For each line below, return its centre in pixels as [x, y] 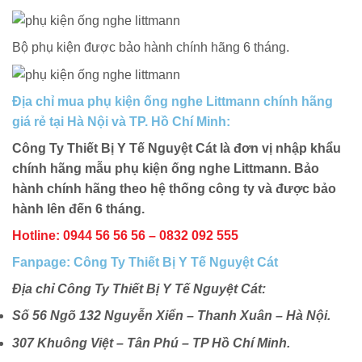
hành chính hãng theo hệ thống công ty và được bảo [174, 188]
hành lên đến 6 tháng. [78, 208]
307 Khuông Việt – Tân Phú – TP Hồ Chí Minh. [151, 343]
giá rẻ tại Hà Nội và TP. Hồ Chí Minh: [121, 121]
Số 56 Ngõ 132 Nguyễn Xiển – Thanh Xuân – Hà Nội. [171, 315]
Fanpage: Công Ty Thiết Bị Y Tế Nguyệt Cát [145, 262]
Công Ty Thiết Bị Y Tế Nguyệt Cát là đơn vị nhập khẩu [177, 148]
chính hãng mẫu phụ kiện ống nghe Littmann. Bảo [166, 168]
